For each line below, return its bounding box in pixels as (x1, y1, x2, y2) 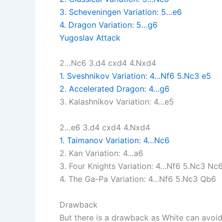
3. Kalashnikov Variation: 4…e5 (59, 97, 174, 107)
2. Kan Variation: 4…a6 (59, 148, 143, 158)
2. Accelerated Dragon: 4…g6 (59, 84, 169, 94)
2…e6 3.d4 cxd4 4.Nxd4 (59, 122, 150, 132)
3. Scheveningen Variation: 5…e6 (59, 6, 182, 17)
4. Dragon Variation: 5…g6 (59, 19, 158, 30)
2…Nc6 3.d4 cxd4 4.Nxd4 (59, 58, 156, 68)
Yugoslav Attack (59, 32, 120, 43)
